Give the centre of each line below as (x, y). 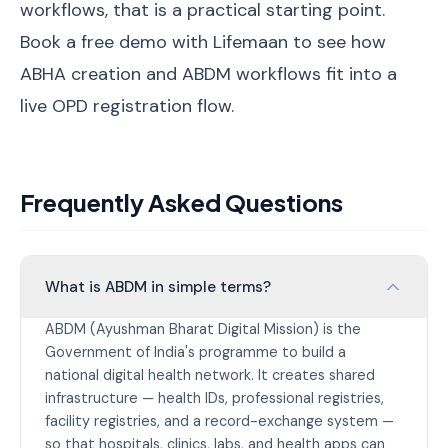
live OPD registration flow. (127, 106)
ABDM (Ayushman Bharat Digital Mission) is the (203, 329)
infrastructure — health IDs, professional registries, (214, 398)
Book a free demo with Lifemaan (154, 42)
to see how (337, 42)
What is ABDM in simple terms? (158, 287)
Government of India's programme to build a (195, 352)
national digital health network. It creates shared (210, 375)
